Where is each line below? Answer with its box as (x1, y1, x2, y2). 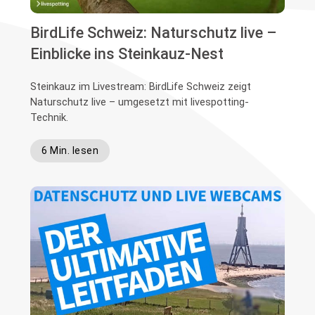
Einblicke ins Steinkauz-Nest (30, 45, 224, 63)
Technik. (30, 111, 69, 124)
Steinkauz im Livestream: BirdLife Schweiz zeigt (30, 80, 252, 94)
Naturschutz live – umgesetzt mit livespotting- (30, 96, 250, 109)
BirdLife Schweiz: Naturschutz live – (30, 24, 278, 42)
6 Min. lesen (41, 145, 99, 157)
